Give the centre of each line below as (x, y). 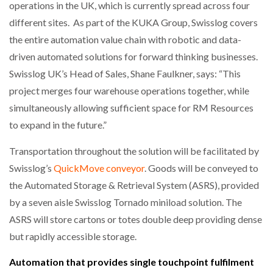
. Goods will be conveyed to (201, 168)
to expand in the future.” (58, 125)
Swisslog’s (31, 168)
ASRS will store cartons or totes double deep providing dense (136, 219)
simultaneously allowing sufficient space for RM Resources (131, 108)
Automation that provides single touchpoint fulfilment (132, 261)
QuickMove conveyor (99, 168)
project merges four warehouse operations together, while (129, 91)
